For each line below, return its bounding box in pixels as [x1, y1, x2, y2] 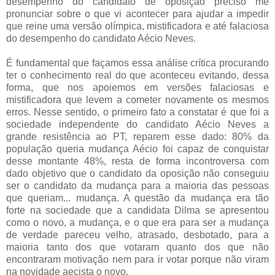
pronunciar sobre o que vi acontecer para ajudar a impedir [6, 8, 269, 19]
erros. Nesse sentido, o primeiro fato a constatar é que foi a [6, 106, 269, 117]
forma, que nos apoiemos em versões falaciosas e [6, 82, 269, 93]
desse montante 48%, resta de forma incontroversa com [6, 155, 269, 166]
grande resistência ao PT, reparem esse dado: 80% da [6, 131, 269, 142]
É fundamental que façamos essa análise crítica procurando [6, 57, 269, 68]
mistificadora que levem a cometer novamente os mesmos [6, 94, 269, 105]
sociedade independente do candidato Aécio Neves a [6, 118, 269, 130]
